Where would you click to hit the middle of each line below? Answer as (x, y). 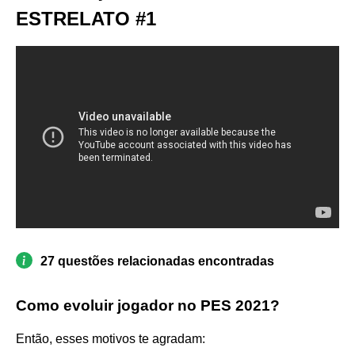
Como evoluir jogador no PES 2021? (148, 305)
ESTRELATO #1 (86, 19)
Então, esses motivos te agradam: (111, 338)
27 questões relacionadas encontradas (157, 261)
